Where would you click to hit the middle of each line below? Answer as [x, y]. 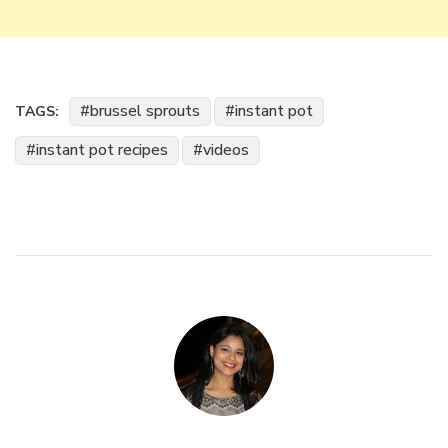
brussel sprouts [145, 110]
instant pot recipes [102, 149]
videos [226, 149]
